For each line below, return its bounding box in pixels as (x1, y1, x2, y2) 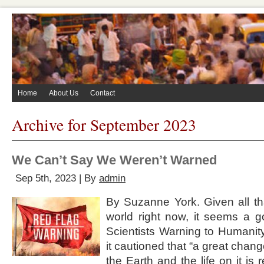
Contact (90, 89, 115, 97)
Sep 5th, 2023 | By (15, 173, 99, 184)
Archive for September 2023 (12, 114, 196, 136)
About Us (49, 89, 78, 97)
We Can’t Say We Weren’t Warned (12, 153, 217, 167)
